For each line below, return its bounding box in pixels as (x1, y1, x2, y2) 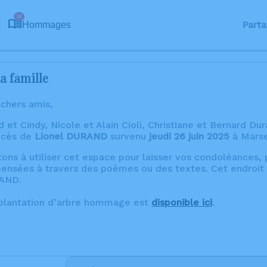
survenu (107, 131, 149, 142)
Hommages (22, 20, 71, 30)
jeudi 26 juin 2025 (149, 131, 229, 142)
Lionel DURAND (35, 131, 107, 142)
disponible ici (151, 197, 212, 208)
